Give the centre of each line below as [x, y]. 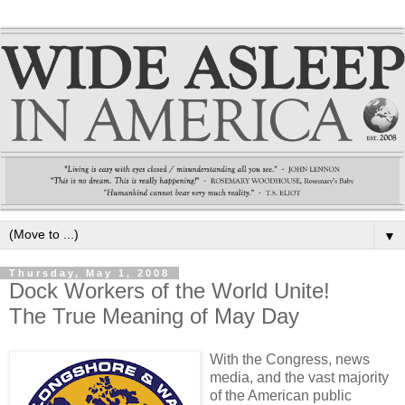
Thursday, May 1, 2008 [89, 273]
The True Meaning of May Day [154, 316]
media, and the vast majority [299, 377]
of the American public [281, 395]
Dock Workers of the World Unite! [170, 290]
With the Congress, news [290, 359]
